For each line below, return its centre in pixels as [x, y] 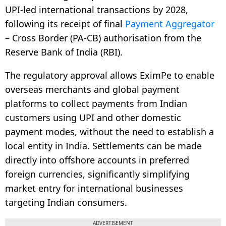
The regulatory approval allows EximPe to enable [110, 75]
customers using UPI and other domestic [93, 117]
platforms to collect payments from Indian [96, 103]
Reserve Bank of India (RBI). [64, 52]
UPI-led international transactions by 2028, [97, 9]
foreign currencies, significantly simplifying [97, 174]
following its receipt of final [65, 23]
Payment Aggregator [170, 23]
